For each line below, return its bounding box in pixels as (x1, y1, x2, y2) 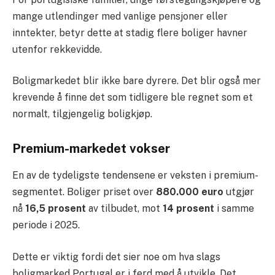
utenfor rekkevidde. (12, 43, 102, 55)
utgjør (223, 186, 254, 198)
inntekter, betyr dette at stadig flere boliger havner (12, 26, 247, 39)
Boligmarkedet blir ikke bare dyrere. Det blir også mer (12, 75, 261, 87)
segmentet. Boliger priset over (12, 186, 156, 198)
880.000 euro (156, 186, 223, 198)
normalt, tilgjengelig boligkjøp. (12, 108, 152, 120)
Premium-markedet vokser (12, 141, 170, 156)
